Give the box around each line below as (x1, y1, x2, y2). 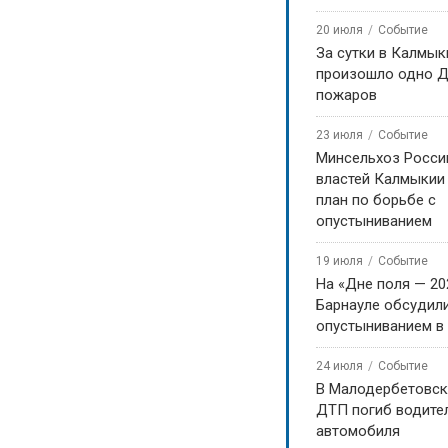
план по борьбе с (316, 191, 436, 209)
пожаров (316, 86, 377, 104)
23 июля (316, 128, 363, 142)
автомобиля (316, 422, 400, 440)
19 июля (316, 254, 363, 268)
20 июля (316, 23, 363, 37)
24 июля (316, 359, 363, 373)
